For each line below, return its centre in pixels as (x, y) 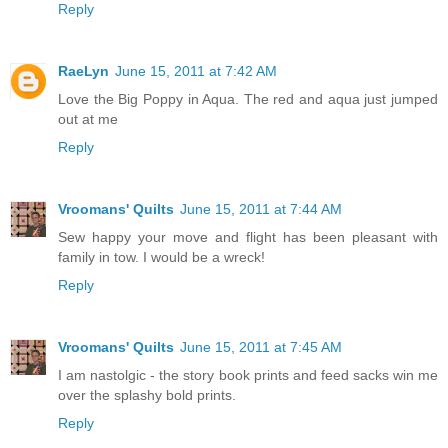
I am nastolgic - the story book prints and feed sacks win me (248, 374)
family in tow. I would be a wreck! (161, 256)
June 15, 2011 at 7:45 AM (261, 346)
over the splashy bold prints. (147, 394)
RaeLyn (83, 70)
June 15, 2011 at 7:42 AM (196, 70)
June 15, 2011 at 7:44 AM (261, 208)
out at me (88, 118)
